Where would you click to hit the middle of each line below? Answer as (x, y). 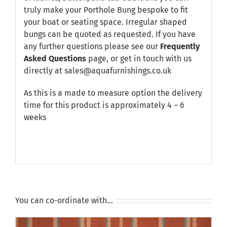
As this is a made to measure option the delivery (113, 93)
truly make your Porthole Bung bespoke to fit (106, 10)
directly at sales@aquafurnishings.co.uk (97, 70)
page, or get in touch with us (139, 58)
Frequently (180, 46)
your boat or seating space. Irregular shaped (105, 22)
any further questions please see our (92, 46)
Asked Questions (55, 58)
